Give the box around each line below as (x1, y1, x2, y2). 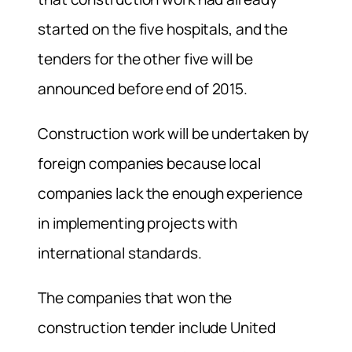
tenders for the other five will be (38, 48, 253, 69)
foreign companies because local (38, 152, 261, 174)
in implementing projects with (38, 212, 238, 233)
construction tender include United (38, 317, 276, 338)
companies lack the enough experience (38, 182, 303, 203)
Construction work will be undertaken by (38, 123, 310, 144)
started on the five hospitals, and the (38, 18, 288, 39)
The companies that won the (38, 287, 233, 308)
